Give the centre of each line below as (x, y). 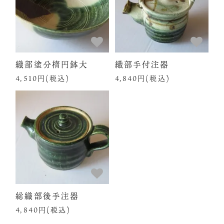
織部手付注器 (142, 64)
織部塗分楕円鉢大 (52, 64)
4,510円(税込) (43, 78)
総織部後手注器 (47, 196)
